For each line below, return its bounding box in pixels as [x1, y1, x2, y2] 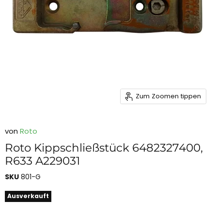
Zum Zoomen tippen [135, 92, 201, 101]
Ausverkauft [7, 192, 49, 201]
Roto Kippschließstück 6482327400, [5, 140, 203, 155]
